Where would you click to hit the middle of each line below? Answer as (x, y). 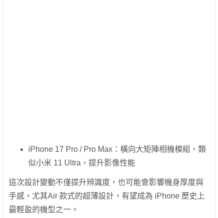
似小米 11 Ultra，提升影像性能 (82, 163)
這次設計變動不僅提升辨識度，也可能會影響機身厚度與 (106, 182)
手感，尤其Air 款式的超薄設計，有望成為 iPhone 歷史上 (107, 196)
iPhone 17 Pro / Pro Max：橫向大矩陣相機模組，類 (117, 149)
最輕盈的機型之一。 (44, 209)
